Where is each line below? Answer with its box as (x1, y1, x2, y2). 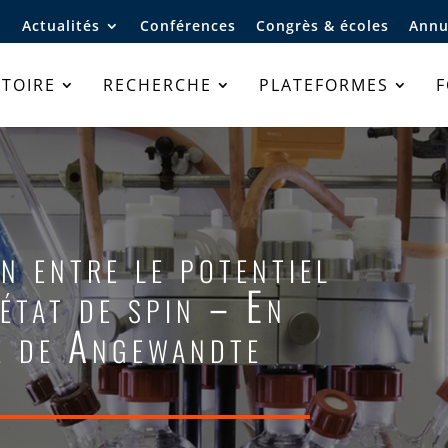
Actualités (22, 15, 100, 35)
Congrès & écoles (256, 15, 389, 35)
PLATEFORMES (259, 74, 389, 96)
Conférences (140, 15, 236, 35)
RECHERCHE (103, 74, 212, 96)
